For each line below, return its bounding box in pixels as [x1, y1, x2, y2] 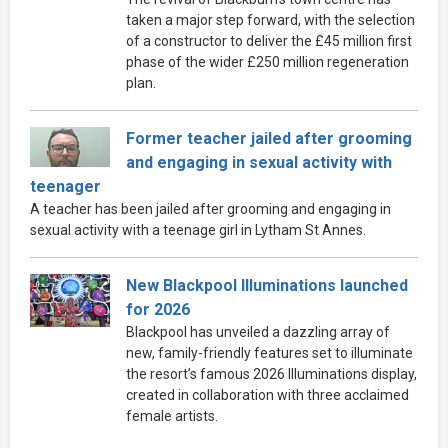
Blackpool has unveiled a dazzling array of [126, 323, 390, 340]
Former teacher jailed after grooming [126, 128, 412, 148]
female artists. [126, 407, 218, 424]
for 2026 [126, 299, 190, 319]
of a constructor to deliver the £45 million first [126, 32, 412, 49]
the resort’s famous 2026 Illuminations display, [126, 365, 417, 382]
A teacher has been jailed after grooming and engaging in [30, 200, 391, 217]
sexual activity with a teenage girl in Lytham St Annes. [30, 221, 366, 238]
